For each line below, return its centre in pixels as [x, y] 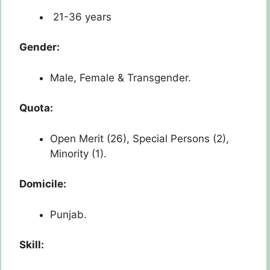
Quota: [36, 108]
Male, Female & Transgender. [121, 77]
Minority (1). [78, 153]
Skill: [32, 245]
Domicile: [43, 184]
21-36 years [81, 17]
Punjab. [68, 214]
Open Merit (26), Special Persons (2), [140, 138]
